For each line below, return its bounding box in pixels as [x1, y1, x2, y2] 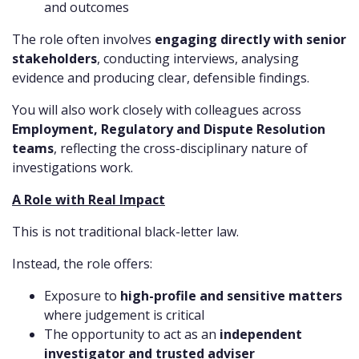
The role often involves [12, 30, 155, 49]
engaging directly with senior [155, 30, 346, 49]
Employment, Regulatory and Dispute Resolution [12, 120, 325, 139]
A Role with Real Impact [12, 191, 165, 209]
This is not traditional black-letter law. [12, 223, 239, 241]
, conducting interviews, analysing [97, 50, 299, 68]
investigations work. [12, 159, 133, 177]
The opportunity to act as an [44, 325, 220, 344]
